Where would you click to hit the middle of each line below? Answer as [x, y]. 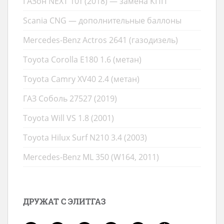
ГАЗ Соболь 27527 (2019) [70, 98]
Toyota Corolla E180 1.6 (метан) [82, 59]
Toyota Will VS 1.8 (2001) [68, 118]
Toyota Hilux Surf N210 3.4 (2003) [85, 137]
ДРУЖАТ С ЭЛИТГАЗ [64, 201]
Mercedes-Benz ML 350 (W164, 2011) [91, 157]
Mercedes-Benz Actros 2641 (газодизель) [100, 40]
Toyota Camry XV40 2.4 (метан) [81, 79]
